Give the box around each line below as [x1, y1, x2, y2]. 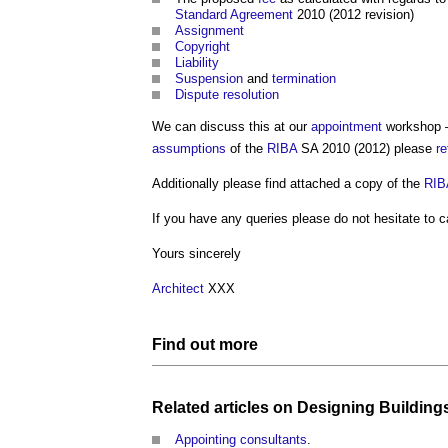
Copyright [175, 39, 230, 54]
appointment [311, 119, 382, 134]
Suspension [175, 71, 243, 86]
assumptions [152, 141, 226, 156]
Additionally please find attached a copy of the [152, 176, 424, 191]
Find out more [152, 336, 258, 353]
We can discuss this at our [152, 119, 311, 134]
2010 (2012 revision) [293, 7, 414, 22]
